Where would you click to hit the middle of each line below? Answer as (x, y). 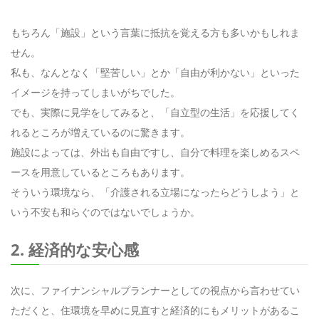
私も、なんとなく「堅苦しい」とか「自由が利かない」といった (155, 72)
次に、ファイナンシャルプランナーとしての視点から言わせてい (155, 290)
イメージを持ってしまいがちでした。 (95, 92)
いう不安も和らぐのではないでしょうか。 (105, 211)
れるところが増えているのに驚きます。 (100, 132)
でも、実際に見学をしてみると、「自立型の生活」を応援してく (155, 112)
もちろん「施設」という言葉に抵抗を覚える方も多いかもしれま (155, 32)
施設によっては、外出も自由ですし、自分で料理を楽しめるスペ (155, 152)
